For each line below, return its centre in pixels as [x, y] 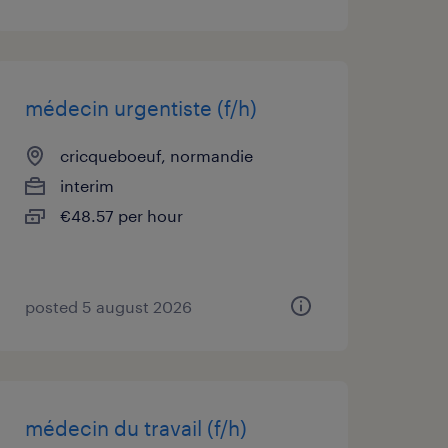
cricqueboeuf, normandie [156, 155]
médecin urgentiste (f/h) [140, 108]
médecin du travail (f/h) [135, 428]
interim [86, 185]
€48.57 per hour [121, 215]
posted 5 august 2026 [108, 306]
